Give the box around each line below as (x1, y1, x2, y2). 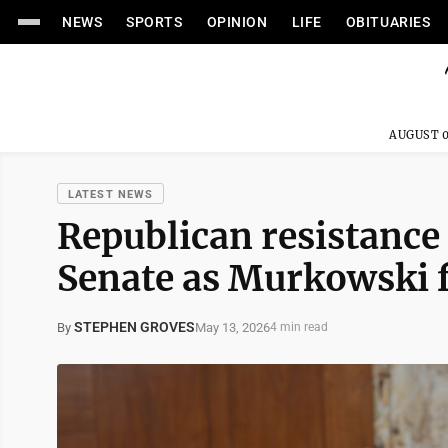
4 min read (270, 320, 328, 334)
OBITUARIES (345, 14, 431, 30)
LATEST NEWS (68, 188, 154, 201)
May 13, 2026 (195, 319, 270, 335)
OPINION (206, 14, 268, 30)
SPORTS (126, 14, 183, 30)
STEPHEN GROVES (74, 319, 195, 335)
